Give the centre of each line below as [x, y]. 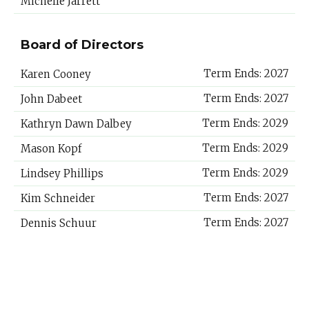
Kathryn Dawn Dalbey [76, 124]
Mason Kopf [51, 149]
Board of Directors [82, 45]
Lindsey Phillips [62, 173]
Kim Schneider [58, 198]
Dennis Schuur [59, 223]
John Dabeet [51, 99]
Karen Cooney [56, 74]
